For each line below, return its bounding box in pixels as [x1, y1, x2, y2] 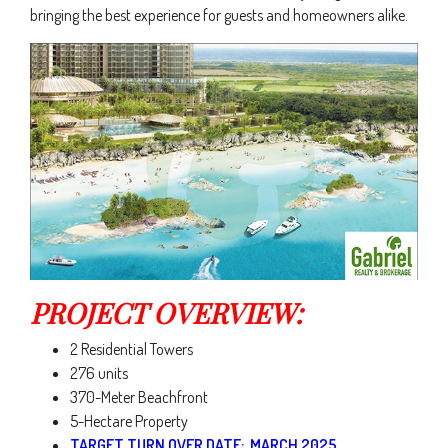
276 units [70, 363, 128, 384]
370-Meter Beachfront [70, 387, 208, 408]
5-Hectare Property [70, 411, 188, 432]
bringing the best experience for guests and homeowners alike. [30, 5, 408, 25]
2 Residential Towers [70, 339, 193, 360]
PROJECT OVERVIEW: [30, 294, 302, 332]
